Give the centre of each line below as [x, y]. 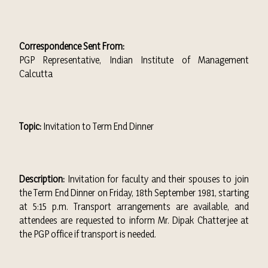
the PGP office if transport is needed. [88, 234]
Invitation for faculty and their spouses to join [157, 179]
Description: [42, 179]
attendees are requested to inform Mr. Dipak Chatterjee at [134, 220]
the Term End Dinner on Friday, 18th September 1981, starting [134, 193]
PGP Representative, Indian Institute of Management [134, 60]
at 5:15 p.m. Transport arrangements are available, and [134, 206]
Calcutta [36, 74]
